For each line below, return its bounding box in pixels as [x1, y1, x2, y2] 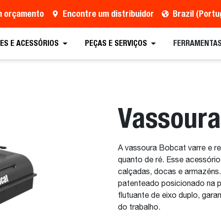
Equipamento [161, 38, 205, 48]
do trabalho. [118, 204, 160, 212]
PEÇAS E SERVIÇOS [85, 38, 147, 48]
